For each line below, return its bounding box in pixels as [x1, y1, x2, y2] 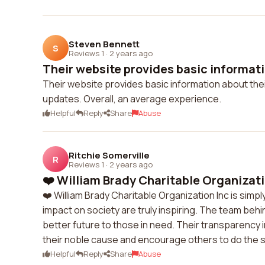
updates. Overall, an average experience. [43, 92, 221, 105]
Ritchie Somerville [69, 148, 150, 161]
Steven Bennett [69, 37, 140, 50]
